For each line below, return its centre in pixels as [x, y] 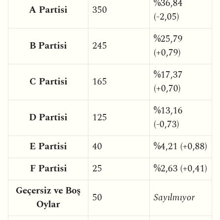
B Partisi [48, 46]
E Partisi [48, 146]
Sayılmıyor [174, 197]
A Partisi [48, 10]
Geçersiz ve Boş [48, 191]
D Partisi [48, 117]
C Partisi [48, 82]
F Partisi [48, 168]
